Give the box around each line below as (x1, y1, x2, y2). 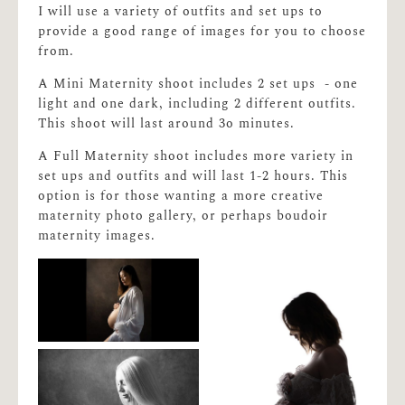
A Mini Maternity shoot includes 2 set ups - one (38, 73, 359, 94)
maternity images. (38, 225, 156, 246)
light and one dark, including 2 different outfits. (38, 93, 357, 114)
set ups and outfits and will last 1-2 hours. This (38, 165, 349, 186)
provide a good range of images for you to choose (38, 21, 367, 42)
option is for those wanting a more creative (38, 185, 325, 206)
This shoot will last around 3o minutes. (38, 113, 296, 134)
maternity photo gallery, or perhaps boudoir (38, 205, 329, 226)
